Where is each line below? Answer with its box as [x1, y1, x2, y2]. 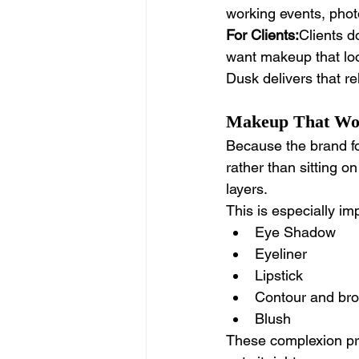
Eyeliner [255, 245, 311, 263]
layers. [226, 180, 268, 198]
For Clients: [226, 26, 299, 44]
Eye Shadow [255, 224, 340, 241]
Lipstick [255, 267, 303, 284]
